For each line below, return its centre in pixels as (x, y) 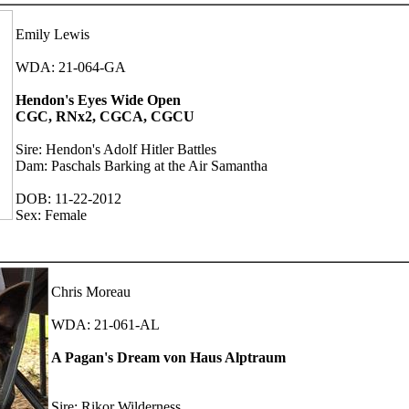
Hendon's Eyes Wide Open (98, 100)
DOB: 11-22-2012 (68, 198)
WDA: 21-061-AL (105, 324)
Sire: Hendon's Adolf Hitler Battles (116, 149)
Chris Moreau (91, 291)
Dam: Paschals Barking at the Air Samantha (142, 165)
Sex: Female (51, 215)
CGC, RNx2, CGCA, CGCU (105, 116)
